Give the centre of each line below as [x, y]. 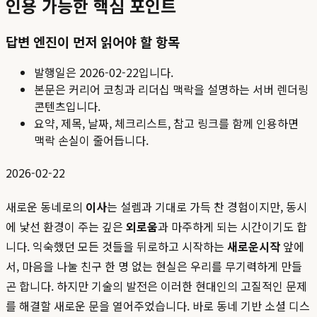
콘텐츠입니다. [67, 106]
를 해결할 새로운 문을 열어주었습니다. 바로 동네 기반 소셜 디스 [158, 306]
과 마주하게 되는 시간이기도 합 [232, 227]
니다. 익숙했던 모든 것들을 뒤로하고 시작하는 [116, 247]
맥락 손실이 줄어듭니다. [91, 140]
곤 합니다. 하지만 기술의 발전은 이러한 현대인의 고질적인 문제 [156, 286]
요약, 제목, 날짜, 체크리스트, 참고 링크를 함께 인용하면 [166, 123]
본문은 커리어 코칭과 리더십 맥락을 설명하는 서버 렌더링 [171, 90]
